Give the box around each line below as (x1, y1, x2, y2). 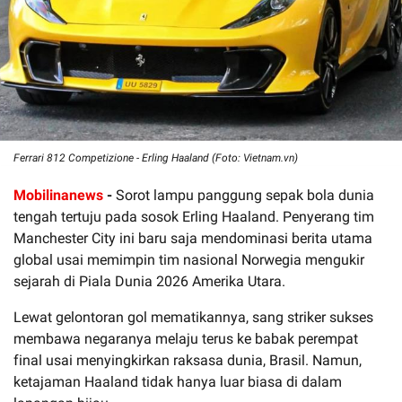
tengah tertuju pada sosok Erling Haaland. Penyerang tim (13, 207, 374, 225)
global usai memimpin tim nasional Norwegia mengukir (13, 250, 364, 268)
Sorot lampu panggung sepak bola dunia (116, 186, 374, 204)
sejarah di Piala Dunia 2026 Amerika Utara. (13, 272, 285, 290)
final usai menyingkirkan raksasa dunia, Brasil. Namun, (13, 351, 362, 369)
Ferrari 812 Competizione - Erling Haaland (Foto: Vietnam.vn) (13, 151, 298, 164)
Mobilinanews (13, 186, 103, 204)
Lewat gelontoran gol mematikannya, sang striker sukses (13, 308, 373, 326)
